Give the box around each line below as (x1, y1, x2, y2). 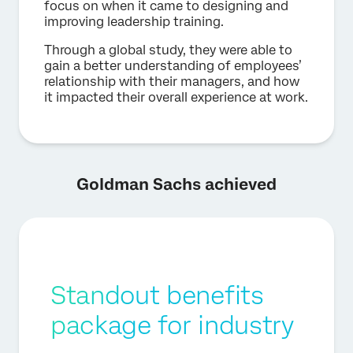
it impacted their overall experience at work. (44, 90, 308, 105)
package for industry (50, 310, 294, 340)
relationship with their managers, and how (44, 74, 299, 89)
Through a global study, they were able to (44, 43, 292, 58)
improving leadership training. (44, 14, 224, 29)
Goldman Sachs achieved (76, 175, 277, 194)
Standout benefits (50, 280, 264, 310)
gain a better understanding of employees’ (44, 58, 302, 73)
